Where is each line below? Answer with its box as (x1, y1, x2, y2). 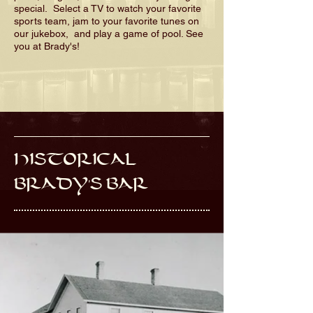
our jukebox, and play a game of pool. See (14, 27, 203, 39)
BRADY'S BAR (14, 173, 148, 196)
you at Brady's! (14, 40, 82, 52)
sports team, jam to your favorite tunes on (14, 15, 199, 27)
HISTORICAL (14, 148, 136, 172)
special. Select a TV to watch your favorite (14, 2, 201, 14)
